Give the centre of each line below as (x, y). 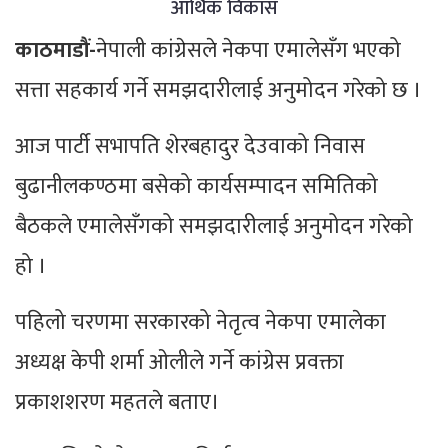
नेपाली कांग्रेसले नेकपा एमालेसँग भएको (248, 51)
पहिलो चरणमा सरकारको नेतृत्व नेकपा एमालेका (200, 323)
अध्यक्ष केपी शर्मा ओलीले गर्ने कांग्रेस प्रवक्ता (179, 363)
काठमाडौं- (55, 51)
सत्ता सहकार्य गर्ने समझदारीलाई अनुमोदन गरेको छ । (218, 91)
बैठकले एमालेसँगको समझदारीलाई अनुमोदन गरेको (214, 227)
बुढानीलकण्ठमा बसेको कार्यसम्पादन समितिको (196, 187)
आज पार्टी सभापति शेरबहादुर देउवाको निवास (190, 147)
